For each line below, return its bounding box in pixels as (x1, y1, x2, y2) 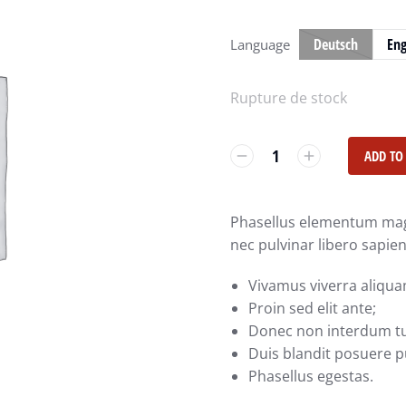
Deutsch (314, 34, 358, 54)
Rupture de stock (230, 88, 347, 108)
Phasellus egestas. (248, 366, 373, 386)
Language (230, 34, 290, 53)
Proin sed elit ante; (248, 298, 376, 318)
